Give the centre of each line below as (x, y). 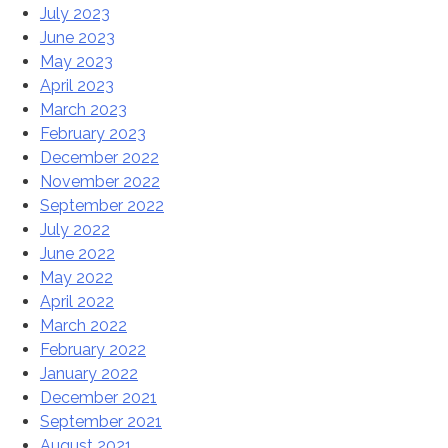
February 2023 (93, 134)
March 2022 (83, 326)
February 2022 (93, 350)
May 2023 (76, 62)
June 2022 (77, 254)
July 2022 (75, 230)
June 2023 (77, 38)
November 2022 (100, 182)
